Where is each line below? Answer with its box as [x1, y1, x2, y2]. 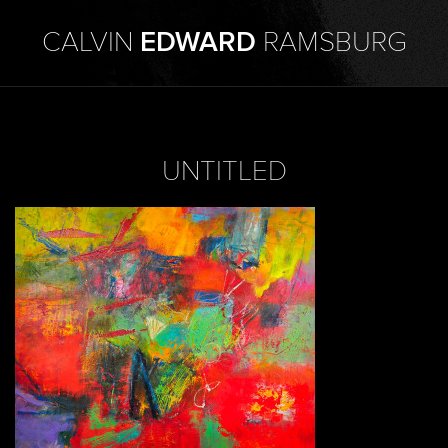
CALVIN [41, 26, 140, 60]
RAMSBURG [255, 26, 407, 60]
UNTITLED [161, 155, 287, 189]
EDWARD [139, 26, 256, 60]
